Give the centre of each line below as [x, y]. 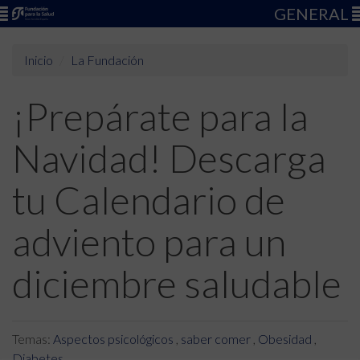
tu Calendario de [149, 200]
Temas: [33, 339]
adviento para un [149, 241]
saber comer [216, 339]
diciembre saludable [177, 283]
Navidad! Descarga [169, 158]
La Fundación [107, 60]
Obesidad [285, 339]
